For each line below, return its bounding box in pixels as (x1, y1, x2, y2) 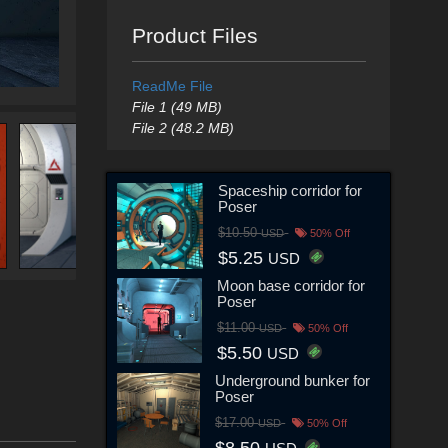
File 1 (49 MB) (131, 99, 222, 115)
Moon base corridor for (217, 276, 366, 294)
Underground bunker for (215, 371, 371, 389)
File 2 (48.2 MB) (131, 120, 234, 136)
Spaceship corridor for (218, 181, 363, 199)
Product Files (131, 24, 258, 47)
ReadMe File (131, 78, 213, 94)
